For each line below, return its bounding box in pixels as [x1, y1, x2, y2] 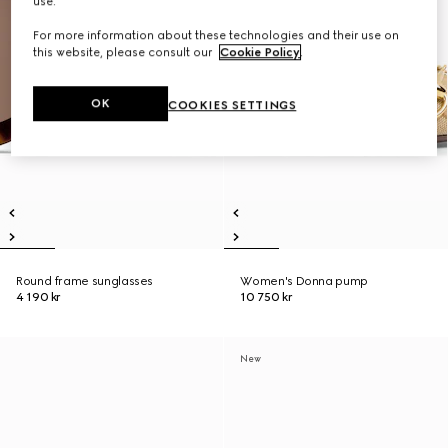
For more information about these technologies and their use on [33, 28, 400, 43]
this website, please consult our [33, 45, 216, 60]
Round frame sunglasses [16, 274, 154, 288]
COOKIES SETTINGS [168, 98, 297, 113]
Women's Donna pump [240, 274, 368, 288]
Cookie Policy [220, 45, 301, 60]
